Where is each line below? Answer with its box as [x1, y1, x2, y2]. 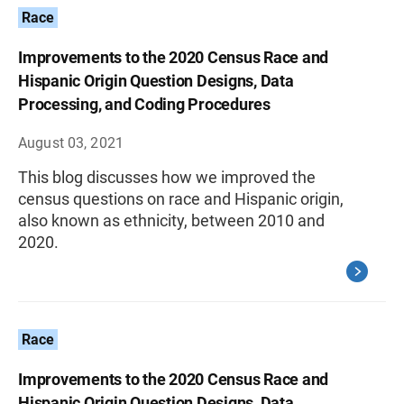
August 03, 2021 [18, 134, 124, 151]
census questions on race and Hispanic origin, [18, 189, 344, 208]
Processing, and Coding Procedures [18, 95, 271, 114]
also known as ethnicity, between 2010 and [18, 211, 325, 230]
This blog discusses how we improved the [18, 168, 316, 187]
